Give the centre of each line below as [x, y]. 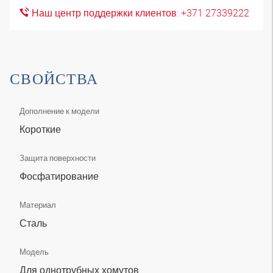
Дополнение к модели [59, 111]
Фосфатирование [60, 176]
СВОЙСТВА [54, 79]
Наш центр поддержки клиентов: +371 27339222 [139, 13]
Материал [38, 205]
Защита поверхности [58, 158]
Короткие [41, 129]
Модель [34, 252]
